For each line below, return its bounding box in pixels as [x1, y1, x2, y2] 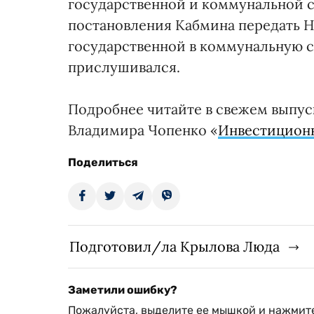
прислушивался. [68, 57, 180, 76]
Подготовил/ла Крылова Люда [69, 237, 280, 255]
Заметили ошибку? [68, 282, 177, 296]
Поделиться [68, 155, 138, 169]
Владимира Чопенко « [68, 121, 218, 139]
